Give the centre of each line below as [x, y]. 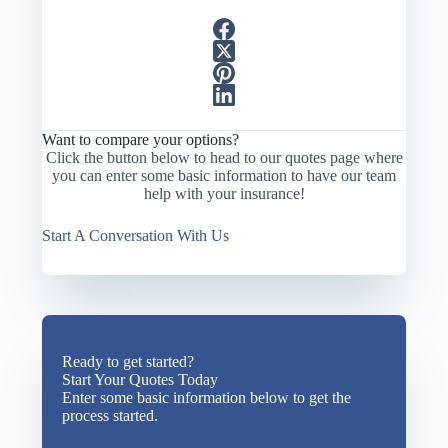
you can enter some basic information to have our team [224, 175]
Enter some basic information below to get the [207, 397]
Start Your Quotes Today [140, 379]
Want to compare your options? [141, 139]
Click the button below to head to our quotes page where [224, 157]
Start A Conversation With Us [136, 235]
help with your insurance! [224, 193]
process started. [110, 415]
